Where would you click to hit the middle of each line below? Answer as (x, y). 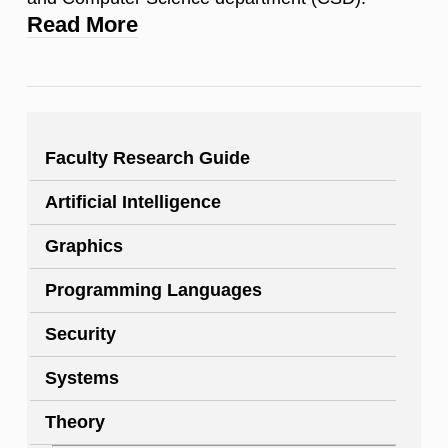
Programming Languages (153, 290)
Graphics (84, 246)
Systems (82, 378)
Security (80, 334)
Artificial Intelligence (133, 202)
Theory (75, 422)
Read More (82, 25)
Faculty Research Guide (147, 158)
